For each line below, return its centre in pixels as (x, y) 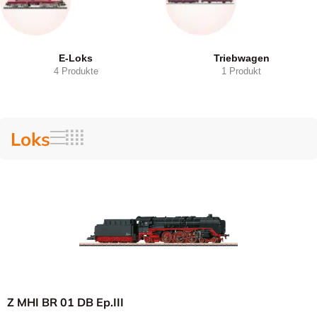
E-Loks (76, 58)
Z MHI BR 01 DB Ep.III (65, 302)
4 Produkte (76, 71)
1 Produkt (241, 71)
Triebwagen (241, 58)
